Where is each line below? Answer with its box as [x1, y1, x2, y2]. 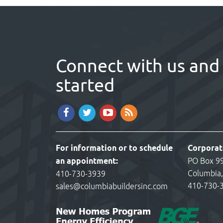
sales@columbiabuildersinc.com [56, 182, 168, 191]
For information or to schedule [56, 143, 173, 154]
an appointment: [56, 156, 118, 167]
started [56, 74, 114, 96]
